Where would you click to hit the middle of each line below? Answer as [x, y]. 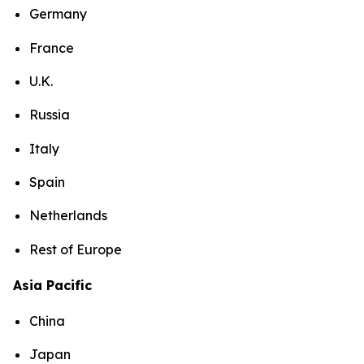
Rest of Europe [76, 249]
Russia [50, 115]
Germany [58, 14]
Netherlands [68, 216]
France [52, 48]
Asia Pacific [52, 285]
